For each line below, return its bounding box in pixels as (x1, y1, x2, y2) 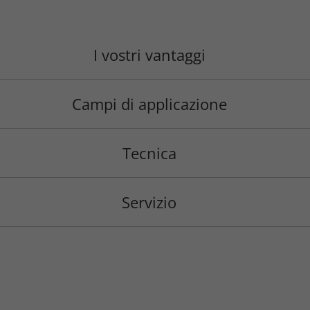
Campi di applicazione (71, 93, 227, 115)
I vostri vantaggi (93, 44, 206, 66)
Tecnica (122, 143, 176, 164)
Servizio (122, 192, 177, 213)
